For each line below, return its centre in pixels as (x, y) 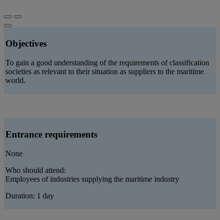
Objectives (26, 44)
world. (15, 80)
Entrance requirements (51, 135)
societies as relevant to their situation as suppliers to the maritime (105, 71)
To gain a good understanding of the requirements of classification (107, 62)
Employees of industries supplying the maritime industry (92, 179)
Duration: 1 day (30, 195)
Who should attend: (36, 170)
